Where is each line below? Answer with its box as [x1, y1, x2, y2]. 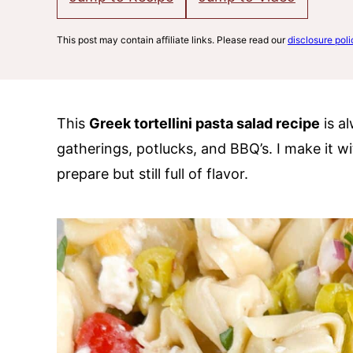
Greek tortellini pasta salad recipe [89, 115, 320, 132]
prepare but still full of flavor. [57, 165, 248, 182]
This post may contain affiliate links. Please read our [57, 34, 288, 46]
